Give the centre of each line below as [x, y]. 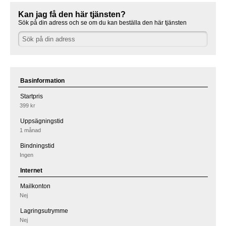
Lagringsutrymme [44, 211]
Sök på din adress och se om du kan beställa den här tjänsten [102, 23]
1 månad [31, 130]
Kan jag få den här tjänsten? [72, 15]
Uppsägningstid [42, 121]
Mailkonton [35, 186]
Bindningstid [37, 146]
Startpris [31, 96]
